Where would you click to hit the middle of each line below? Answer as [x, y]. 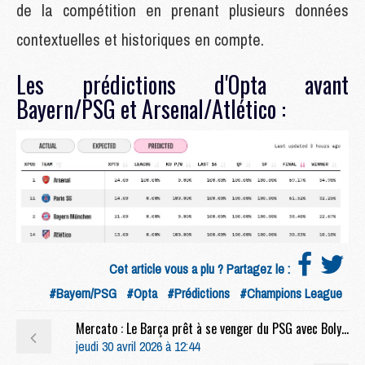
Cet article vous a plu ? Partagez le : [201, 269]
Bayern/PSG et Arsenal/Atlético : [151, 108]
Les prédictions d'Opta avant [182, 84]
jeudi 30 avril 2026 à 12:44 [137, 347]
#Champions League [291, 294]
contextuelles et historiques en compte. [142, 39]
